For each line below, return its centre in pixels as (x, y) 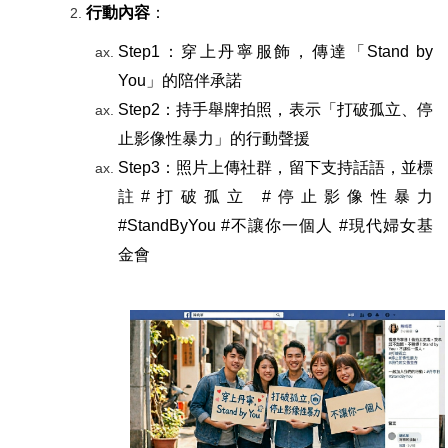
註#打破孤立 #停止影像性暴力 (275, 197)
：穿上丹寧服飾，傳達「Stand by (296, 52)
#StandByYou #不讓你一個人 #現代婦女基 (275, 226)
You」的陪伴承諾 (180, 81)
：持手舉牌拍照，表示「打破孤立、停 (296, 110)
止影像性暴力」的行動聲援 (216, 139)
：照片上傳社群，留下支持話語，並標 (296, 168)
